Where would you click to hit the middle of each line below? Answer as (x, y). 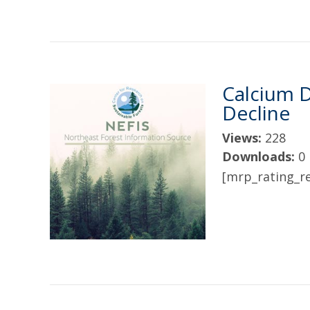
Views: (244, 138)
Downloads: (260, 156)
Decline (256, 113)
